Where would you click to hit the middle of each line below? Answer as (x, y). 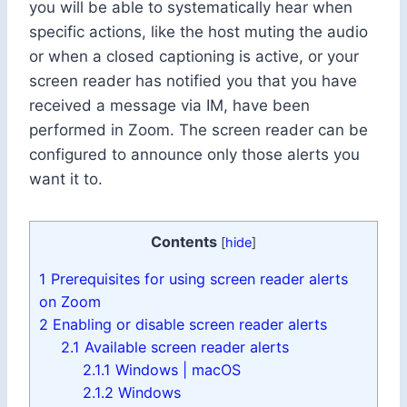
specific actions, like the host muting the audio (199, 32)
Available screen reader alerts (185, 347)
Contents (184, 242)
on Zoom (70, 302)
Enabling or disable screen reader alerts (188, 325)
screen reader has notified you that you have (193, 81)
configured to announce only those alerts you (194, 155)
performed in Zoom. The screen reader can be (199, 130)
